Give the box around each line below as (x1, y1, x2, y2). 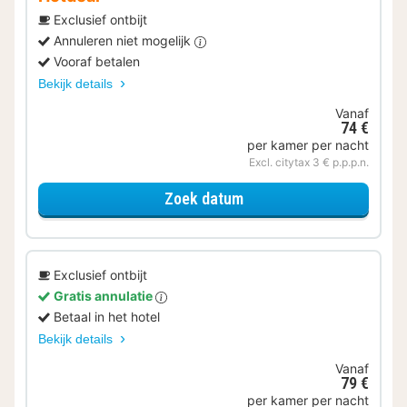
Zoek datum (164, 189, 243, 209)
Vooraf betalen (54, 53, 140, 69)
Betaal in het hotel (54, 308, 160, 324)
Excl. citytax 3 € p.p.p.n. (249, 154, 369, 169)
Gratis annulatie (54, 287, 155, 303)
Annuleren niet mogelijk (54, 32, 194, 48)
